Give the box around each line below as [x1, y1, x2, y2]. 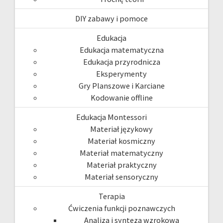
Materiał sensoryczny [85, 171, 158, 182]
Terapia [98, 191, 125, 201]
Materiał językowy [90, 123, 153, 134]
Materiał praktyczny [86, 159, 157, 170]
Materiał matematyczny [80, 147, 163, 158]
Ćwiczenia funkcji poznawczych [68, 203, 175, 213]
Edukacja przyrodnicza [83, 56, 160, 67]
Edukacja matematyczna [79, 44, 164, 55]
